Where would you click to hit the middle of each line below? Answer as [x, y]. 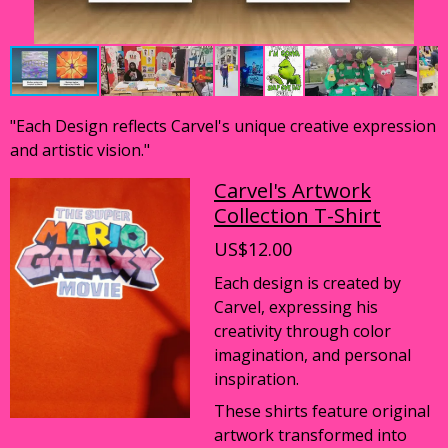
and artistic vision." [80, 150]
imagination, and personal [312, 355]
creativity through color [302, 331]
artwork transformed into [310, 435]
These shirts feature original [322, 411]
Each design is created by [307, 283]
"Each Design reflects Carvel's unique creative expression [223, 126]
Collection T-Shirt [297, 215]
